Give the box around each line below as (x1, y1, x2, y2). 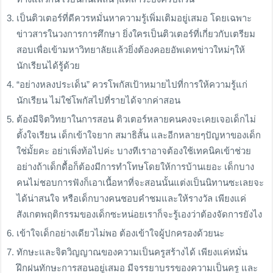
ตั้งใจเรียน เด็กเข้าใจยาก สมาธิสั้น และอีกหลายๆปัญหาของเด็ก (16, 130, 261, 141)
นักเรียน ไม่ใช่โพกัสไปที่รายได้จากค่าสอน (16, 95, 181, 106)
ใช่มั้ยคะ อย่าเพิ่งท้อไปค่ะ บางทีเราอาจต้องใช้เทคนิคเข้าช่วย (16, 146, 252, 157)
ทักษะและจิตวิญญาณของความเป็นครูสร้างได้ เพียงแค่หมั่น (16, 247, 248, 258)
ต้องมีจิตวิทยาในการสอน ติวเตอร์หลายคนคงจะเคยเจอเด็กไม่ (16, 114, 257, 125)
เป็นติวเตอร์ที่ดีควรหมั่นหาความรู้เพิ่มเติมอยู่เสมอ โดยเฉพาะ (16, 13, 252, 24)
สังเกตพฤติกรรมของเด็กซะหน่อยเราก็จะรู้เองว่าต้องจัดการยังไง (16, 209, 263, 220)
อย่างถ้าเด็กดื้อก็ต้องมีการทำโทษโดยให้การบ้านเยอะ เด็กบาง (16, 161, 255, 172)
